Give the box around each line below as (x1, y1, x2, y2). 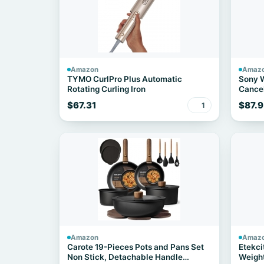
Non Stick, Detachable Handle (67, 252, 183, 262)
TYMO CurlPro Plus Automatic (67, 74, 182, 84)
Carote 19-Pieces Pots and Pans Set (67, 242, 204, 252)
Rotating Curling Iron (67, 84, 146, 94)
